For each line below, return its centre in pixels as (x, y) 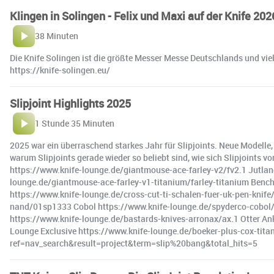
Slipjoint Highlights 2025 (70, 104)
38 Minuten (57, 36)
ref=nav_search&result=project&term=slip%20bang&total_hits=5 (134, 243)
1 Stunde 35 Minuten (75, 124)
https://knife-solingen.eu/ (60, 70)
